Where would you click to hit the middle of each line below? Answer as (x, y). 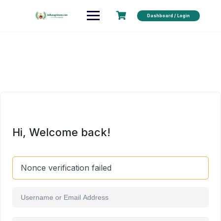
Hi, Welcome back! (61, 132)
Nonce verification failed (66, 167)
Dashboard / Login (168, 15)
